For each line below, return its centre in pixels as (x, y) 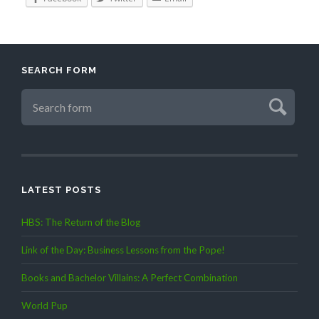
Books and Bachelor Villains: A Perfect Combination (130, 277)
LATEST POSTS (61, 189)
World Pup (45, 305)
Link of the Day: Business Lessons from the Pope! (123, 250)
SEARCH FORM (59, 70)
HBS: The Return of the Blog (81, 222)
